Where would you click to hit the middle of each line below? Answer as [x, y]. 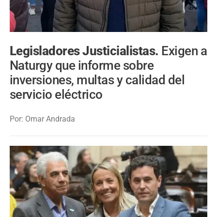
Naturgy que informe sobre [82, 65]
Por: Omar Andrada [42, 119]
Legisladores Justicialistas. [86, 51]
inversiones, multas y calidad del [97, 80]
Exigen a [184, 51]
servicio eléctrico [56, 94]
